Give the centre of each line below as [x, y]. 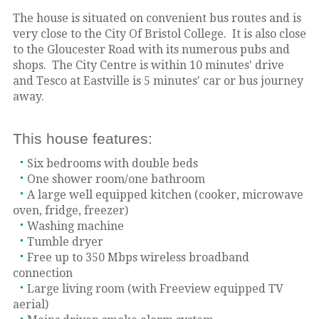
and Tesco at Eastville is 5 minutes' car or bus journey [158, 81]
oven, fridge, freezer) [70, 211]
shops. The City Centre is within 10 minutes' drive [148, 66]
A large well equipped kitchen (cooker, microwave [163, 195]
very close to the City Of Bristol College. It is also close [159, 34]
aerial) [30, 305]
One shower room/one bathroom [114, 179]
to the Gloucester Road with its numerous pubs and [151, 50]
